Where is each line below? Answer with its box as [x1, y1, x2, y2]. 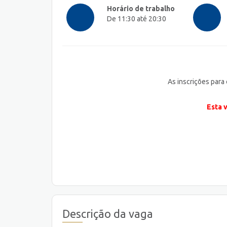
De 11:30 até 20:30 [107, 15, 166, 23]
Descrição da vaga [62, 207, 153, 220]
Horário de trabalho [107, 5, 175, 13]
